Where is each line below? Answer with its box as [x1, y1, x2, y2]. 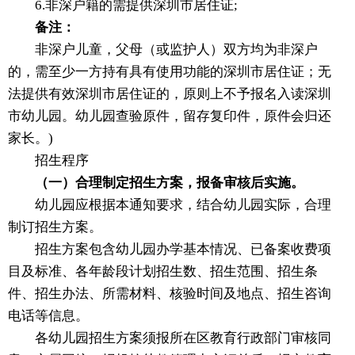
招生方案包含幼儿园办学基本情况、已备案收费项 [8, 242, 331, 258]
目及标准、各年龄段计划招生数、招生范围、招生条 [8, 264, 318, 280]
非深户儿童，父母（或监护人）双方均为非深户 [8, 42, 318, 58]
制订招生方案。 [8, 219, 102, 235]
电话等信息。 [8, 308, 89, 324]
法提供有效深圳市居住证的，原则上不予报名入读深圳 [8, 86, 331, 102]
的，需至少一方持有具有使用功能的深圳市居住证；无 [8, 64, 331, 80]
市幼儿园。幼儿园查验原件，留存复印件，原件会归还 [8, 109, 331, 124]
